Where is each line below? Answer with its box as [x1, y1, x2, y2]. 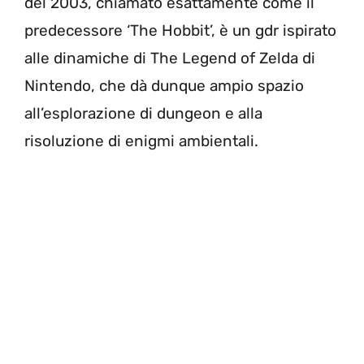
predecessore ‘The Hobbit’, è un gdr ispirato [24, 20, 336, 40]
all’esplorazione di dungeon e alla [24, 103, 262, 123]
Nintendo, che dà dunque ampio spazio [24, 76, 304, 95]
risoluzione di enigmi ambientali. [24, 131, 258, 150]
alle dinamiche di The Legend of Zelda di [24, 48, 315, 67]
